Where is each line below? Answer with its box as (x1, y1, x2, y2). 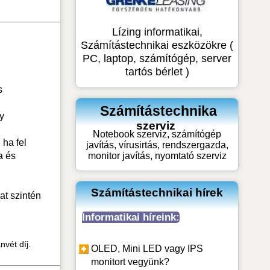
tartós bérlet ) (125, 64, 189, 78)
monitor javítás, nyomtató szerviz (87, 150, 227, 161)
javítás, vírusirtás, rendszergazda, (86, 139, 228, 150)
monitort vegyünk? (91, 256, 170, 267)
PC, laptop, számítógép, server (83, 51, 232, 64)
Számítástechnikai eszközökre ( (81, 38, 234, 51)
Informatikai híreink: (82, 211, 180, 223)
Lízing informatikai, (111, 25, 202, 38)
